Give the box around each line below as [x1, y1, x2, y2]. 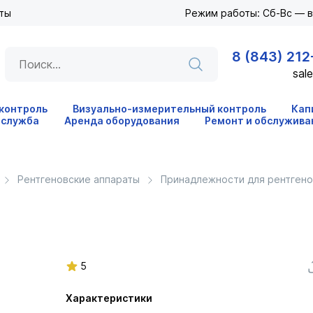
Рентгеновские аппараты [17, 173, 140, 185]
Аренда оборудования [64, 115, 180, 126]
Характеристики [66, 292, 152, 304]
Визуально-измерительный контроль [73, 103, 266, 115]
